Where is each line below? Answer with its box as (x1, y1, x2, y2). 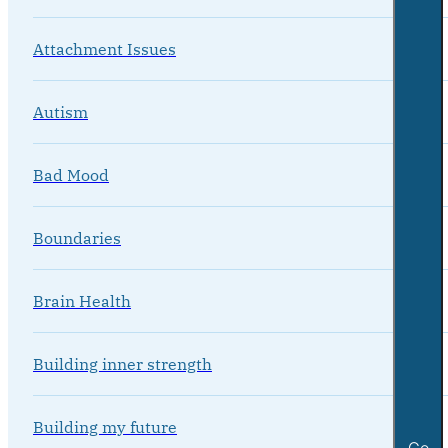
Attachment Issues (33, 38, 176, 59)
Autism (33, 101, 88, 122)
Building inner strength (33, 353, 212, 374)
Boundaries (33, 227, 121, 248)
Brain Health (33, 290, 131, 311)
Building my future (33, 416, 177, 437)
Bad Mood (33, 164, 109, 185)
